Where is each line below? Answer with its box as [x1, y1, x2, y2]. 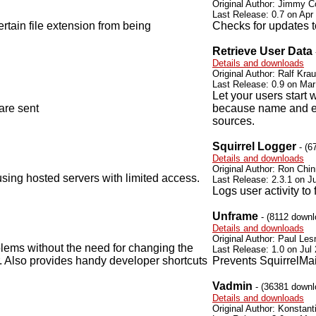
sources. [212, 115, 255, 127]
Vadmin [212, 280, 253, 292]
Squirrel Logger [212, 140, 296, 152]
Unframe [212, 210, 258, 222]
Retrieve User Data [212, 45, 312, 57]
